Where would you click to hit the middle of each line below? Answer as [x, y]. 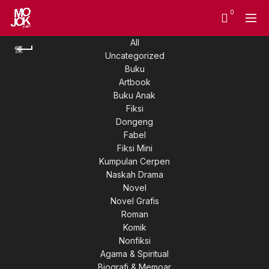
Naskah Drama [134, 174]
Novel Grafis [134, 201]
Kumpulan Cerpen [134, 161]
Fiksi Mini [134, 148]
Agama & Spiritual [134, 254]
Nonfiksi [134, 240]
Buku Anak [134, 95]
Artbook [134, 82]
